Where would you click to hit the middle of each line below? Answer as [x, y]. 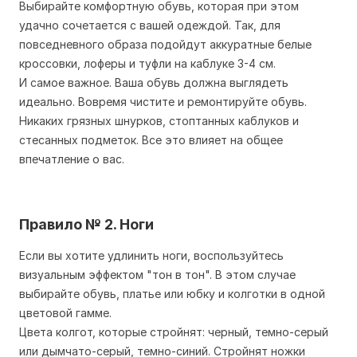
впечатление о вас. [72, 159]
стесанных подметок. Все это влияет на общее [151, 140]
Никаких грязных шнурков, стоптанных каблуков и [159, 121]
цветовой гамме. [67, 313]
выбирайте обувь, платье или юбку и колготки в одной [172, 294]
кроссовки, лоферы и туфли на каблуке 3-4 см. [149, 63]
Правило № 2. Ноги [86, 224]
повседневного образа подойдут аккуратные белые [165, 44]
